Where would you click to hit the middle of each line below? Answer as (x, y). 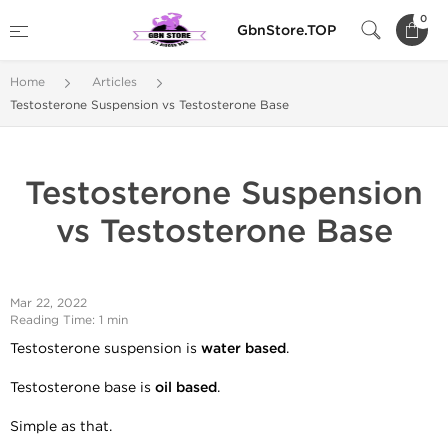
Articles (114, 82)
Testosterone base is (82, 387)
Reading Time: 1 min (69, 320)
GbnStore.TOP (286, 30)
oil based (186, 387)
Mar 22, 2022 (48, 303)
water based (243, 348)
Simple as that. (61, 426)
